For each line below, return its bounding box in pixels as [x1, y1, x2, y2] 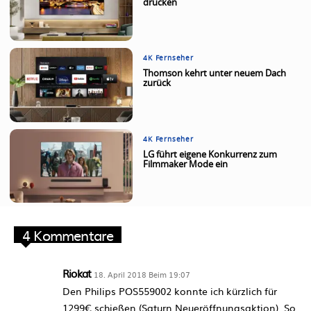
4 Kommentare [22, 224, 114, 246]
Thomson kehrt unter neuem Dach [143, 69, 287, 79]
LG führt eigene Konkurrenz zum [143, 150, 278, 160]
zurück [143, 79, 171, 89]
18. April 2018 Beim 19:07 [94, 269, 191, 280]
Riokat [62, 265, 92, 282]
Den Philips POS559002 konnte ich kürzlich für [62, 284, 277, 299]
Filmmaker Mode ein [143, 160, 228, 169]
